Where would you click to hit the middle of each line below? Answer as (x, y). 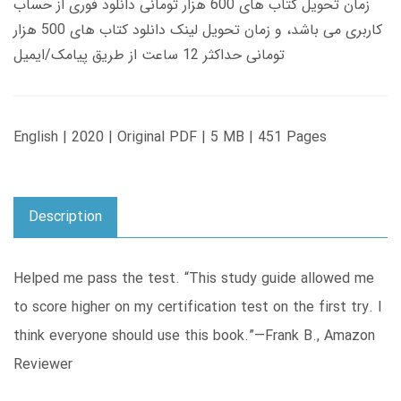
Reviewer (45, 365)
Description (65, 218)
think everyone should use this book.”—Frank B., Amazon (194, 337)
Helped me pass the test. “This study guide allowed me (194, 279)
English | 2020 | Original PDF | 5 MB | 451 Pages (170, 138)
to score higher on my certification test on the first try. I (198, 308)
